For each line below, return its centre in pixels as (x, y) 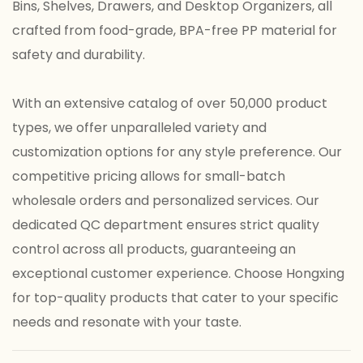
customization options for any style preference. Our (177, 152)
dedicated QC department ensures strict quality (166, 225)
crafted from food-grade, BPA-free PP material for (175, 31)
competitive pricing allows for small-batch (149, 177)
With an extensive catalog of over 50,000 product (170, 104)
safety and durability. (79, 55)
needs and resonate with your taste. (127, 322)
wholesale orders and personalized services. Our (166, 201)
